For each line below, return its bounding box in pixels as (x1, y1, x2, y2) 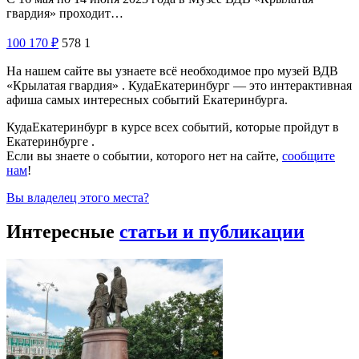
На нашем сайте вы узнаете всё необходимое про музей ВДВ (6, 63, 338, 78)
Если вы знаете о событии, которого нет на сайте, (6, 148, 282, 163)
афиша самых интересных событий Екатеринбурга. (6, 92, 288, 107)
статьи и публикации (119, 220, 305, 242)
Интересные (6, 220, 119, 242)
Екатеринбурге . (6, 134, 95, 148)
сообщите (282, 148, 335, 163)
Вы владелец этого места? (6, 190, 149, 204)
